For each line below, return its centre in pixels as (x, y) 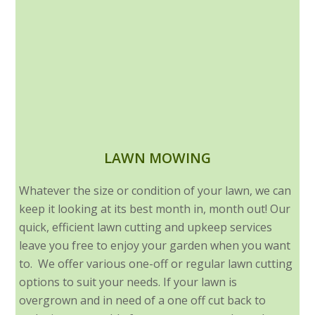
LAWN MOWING (157, 158)
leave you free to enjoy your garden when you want (155, 246)
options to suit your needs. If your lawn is (128, 282)
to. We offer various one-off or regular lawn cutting (156, 264)
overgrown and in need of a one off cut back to (143, 301)
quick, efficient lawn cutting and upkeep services (146, 227)
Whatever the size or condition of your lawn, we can (155, 191)
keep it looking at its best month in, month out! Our (155, 209)
